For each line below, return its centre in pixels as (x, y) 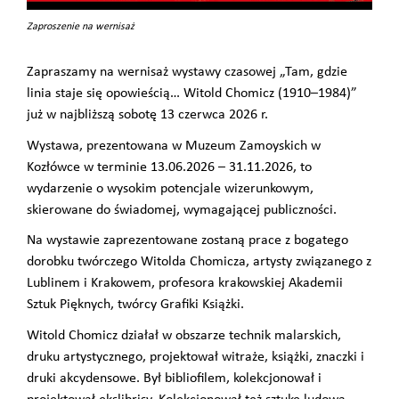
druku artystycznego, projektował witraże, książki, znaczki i (195, 357)
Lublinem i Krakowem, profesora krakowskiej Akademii (185, 284)
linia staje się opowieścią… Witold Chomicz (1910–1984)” (192, 94)
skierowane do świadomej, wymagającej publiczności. (182, 210)
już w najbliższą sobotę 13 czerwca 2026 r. (147, 115)
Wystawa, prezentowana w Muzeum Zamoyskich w (174, 146)
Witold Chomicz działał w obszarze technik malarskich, (184, 336)
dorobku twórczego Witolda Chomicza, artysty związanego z (199, 262)
